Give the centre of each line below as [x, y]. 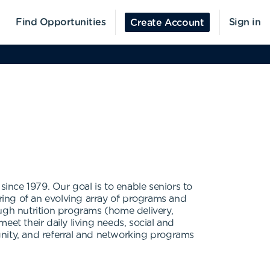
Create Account [167, 23]
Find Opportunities [61, 22]
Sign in [244, 22]
